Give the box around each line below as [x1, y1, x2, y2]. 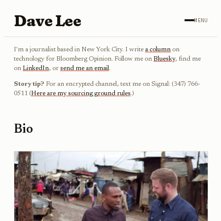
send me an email [60, 65, 109, 72]
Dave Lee [14, 10, 81, 30]
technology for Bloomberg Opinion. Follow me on [14, 56, 153, 63]
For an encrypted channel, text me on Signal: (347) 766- [46, 81, 200, 88]
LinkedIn [23, 65, 49, 72]
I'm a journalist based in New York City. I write [14, 46, 145, 53]
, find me [175, 56, 201, 63]
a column [145, 46, 171, 53]
